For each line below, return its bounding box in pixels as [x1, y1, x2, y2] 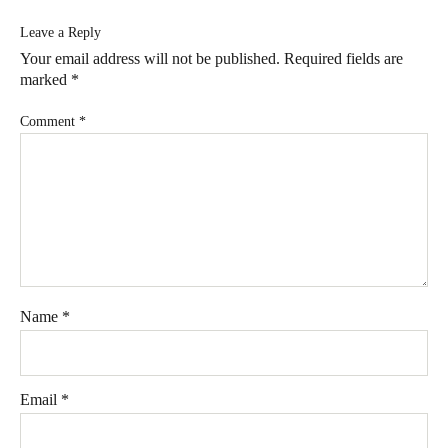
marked [20, 71, 71, 88]
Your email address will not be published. [20, 50, 280, 67]
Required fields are [284, 50, 403, 67]
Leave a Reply [20, 25, 101, 40]
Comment [20, 114, 79, 129]
